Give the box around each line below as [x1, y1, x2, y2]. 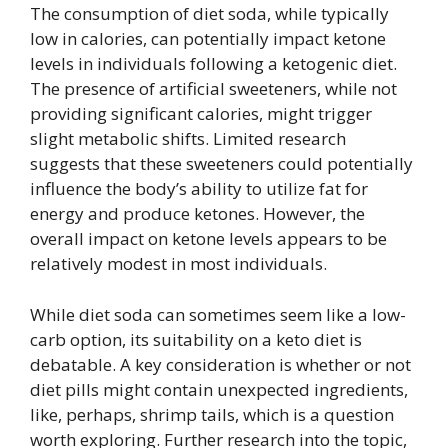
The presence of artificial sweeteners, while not [30, 77, 397, 100]
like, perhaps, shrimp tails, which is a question [30, 402, 394, 426]
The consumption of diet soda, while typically [30, 2, 389, 25]
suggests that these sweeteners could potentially [30, 152, 413, 175]
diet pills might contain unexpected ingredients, [30, 377, 408, 401]
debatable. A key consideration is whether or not [30, 352, 411, 376]
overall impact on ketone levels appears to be [30, 227, 387, 250]
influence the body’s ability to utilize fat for [30, 177, 368, 200]
